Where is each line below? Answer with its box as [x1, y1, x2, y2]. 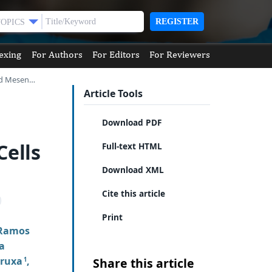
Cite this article [102, 187, 166, 199]
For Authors [31, 49, 83, 60]
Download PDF [102, 117, 162, 129]
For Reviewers [149, 49, 210, 60]
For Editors [92, 49, 140, 60]
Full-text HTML [102, 140, 163, 152]
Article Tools [83, 86, 143, 100]
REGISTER [155, 17, 199, 26]
